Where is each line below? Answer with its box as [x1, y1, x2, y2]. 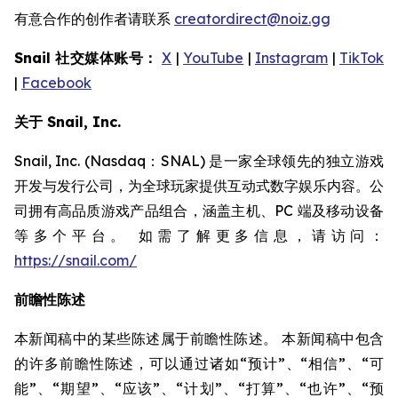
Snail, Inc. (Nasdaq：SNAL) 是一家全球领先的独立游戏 [14, 152, 384, 170]
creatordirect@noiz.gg [174, 10, 330, 28]
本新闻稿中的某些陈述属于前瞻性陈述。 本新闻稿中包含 [14, 330, 384, 347]
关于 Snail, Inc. [14, 113, 121, 131]
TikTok [339, 49, 385, 67]
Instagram [255, 49, 329, 67]
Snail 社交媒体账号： [14, 49, 158, 67]
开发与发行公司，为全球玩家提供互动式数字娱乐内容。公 [14, 177, 384, 195]
